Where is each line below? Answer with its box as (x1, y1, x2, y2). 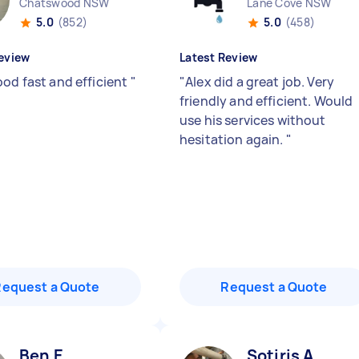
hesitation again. (179, 131, 286, 148)
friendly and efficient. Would (179, 92, 353, 110)
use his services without (179, 111, 326, 129)
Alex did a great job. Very (185, 73, 335, 91)
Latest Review (179, 50, 258, 65)
